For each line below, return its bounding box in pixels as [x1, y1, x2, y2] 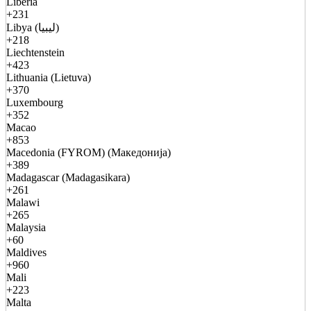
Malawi [6, 196, 40, 208]
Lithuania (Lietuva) [6, 71, 91, 83]
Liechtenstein [6, 46, 65, 58]
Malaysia [6, 221, 46, 233]
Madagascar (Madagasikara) [6, 171, 130, 183]
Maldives [6, 246, 47, 258]
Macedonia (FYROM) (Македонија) [6, 146, 171, 158]
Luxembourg [6, 96, 63, 108]
